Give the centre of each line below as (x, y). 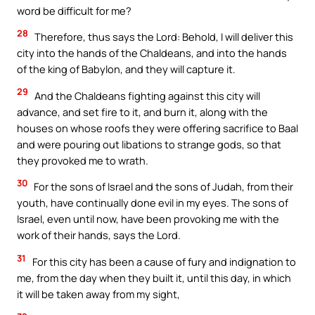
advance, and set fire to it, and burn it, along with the (142, 111)
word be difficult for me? (74, 10)
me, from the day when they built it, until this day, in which (154, 277)
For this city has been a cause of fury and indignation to (163, 261)
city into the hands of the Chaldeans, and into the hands (152, 53)
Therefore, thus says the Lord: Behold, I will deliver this (163, 37)
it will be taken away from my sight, (98, 294)
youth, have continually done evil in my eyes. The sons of (153, 203)
